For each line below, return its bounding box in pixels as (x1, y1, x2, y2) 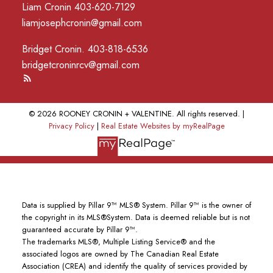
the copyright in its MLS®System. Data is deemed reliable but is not (21, 211, 250, 224)
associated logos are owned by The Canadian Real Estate (21, 248, 219, 260)
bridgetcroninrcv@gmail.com (21, 57, 140, 72)
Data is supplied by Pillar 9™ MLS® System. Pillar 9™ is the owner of (21, 199, 251, 211)
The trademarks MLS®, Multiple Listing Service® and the (21, 236, 215, 248)
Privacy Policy (48, 119, 94, 132)
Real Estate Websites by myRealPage (101, 119, 225, 132)
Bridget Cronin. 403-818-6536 (21, 41, 148, 56)
